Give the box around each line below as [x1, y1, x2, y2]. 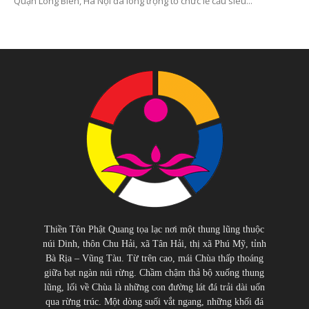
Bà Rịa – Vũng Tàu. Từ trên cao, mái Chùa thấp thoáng [45, 252, 263, 263]
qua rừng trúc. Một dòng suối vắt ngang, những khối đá [45, 296, 263, 307]
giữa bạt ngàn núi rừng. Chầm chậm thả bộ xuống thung [44, 267, 265, 278]
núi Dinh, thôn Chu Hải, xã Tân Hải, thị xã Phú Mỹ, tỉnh [42, 238, 266, 249]
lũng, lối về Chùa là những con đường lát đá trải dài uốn [43, 281, 265, 292]
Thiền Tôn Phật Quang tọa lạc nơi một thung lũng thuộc [44, 223, 265, 235]
